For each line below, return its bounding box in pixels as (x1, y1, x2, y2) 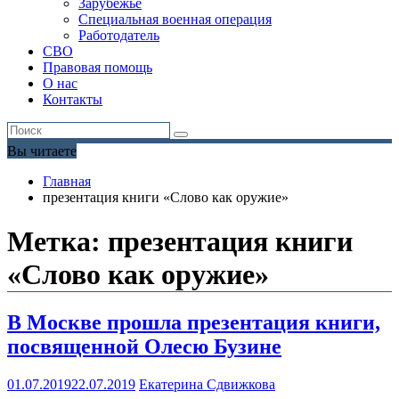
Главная (43, 174, 91, 190)
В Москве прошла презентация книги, (7, 311, 380, 335)
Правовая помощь (43, 60, 152, 76)
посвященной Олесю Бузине (7, 335, 281, 359)
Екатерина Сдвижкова (139, 377, 275, 393)
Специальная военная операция (78, 12, 272, 28)
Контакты (43, 92, 102, 108)
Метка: (7, 224, 108, 257)
